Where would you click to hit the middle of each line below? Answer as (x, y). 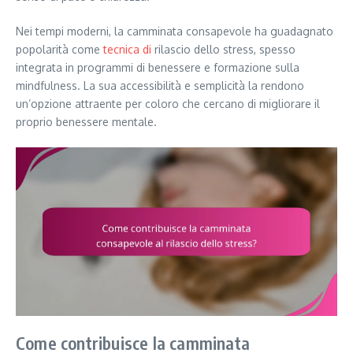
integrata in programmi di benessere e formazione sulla (158, 68)
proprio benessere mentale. (86, 122)
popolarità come (59, 50)
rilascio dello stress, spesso (223, 50)
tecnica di (127, 50)
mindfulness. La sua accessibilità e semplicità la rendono (160, 86)
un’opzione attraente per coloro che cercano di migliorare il (168, 104)
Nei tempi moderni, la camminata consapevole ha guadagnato (175, 32)
